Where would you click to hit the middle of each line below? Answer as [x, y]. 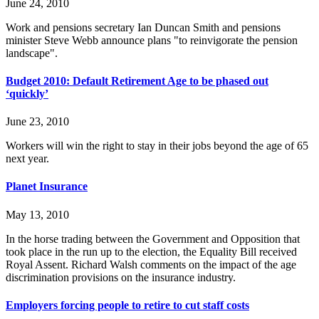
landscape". [32, 53]
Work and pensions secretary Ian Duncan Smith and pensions [143, 27]
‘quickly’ [27, 93]
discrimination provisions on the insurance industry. [121, 277]
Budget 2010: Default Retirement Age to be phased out [137, 80]
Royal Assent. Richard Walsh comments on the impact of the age [151, 264]
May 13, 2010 [37, 214]
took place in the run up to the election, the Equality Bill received [151, 251]
